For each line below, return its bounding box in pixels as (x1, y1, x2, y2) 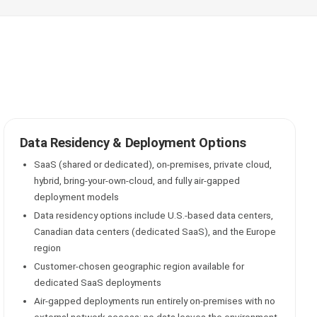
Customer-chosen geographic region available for (33, 260, 244, 272)
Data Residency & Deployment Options (19, 135, 246, 151)
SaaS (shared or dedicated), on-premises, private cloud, (33, 158, 272, 170)
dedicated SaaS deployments (33, 277, 161, 288)
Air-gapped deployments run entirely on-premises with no (33, 295, 275, 306)
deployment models (33, 191, 119, 202)
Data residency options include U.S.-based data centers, (33, 209, 273, 221)
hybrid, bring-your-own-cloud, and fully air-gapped (33, 175, 240, 186)
